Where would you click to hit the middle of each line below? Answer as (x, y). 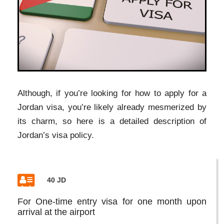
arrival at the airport (56, 212)
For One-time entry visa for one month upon (112, 201)
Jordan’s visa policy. (56, 135)
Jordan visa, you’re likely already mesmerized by (112, 107)
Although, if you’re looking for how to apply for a (112, 93)
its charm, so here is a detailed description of (112, 121)
